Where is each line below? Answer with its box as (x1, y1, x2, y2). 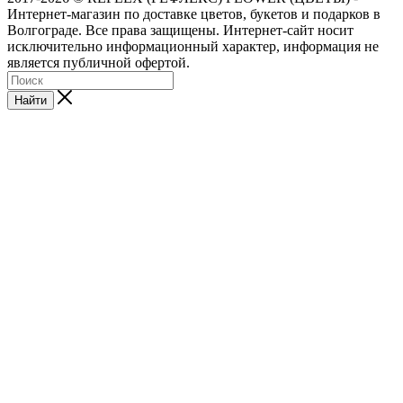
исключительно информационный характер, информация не (7, 38, 379, 54)
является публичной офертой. (7, 54, 190, 70)
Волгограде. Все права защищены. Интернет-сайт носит (7, 22, 354, 38)
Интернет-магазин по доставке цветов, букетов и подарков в (7, 5, 381, 22)
